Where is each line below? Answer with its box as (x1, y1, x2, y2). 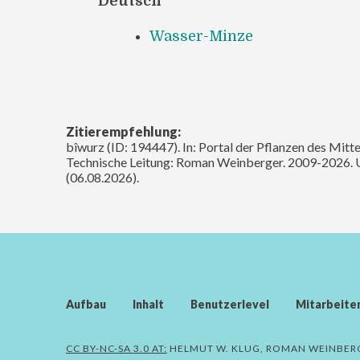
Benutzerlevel (190, 297, 269, 311)
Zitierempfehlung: (66, 123, 181, 139)
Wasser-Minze (149, 27, 253, 44)
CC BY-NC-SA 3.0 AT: (66, 342, 167, 354)
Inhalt (133, 297, 164, 311)
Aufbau (66, 297, 106, 311)
